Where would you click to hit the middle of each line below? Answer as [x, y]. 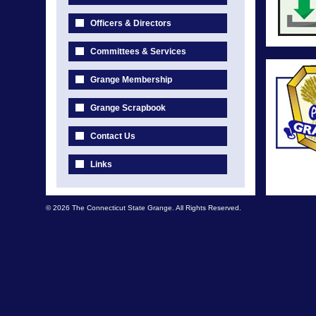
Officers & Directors [131, 23]
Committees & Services [138, 51]
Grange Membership [131, 80]
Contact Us [113, 136]
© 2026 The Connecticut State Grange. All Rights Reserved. [144, 208]
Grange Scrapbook [128, 108]
